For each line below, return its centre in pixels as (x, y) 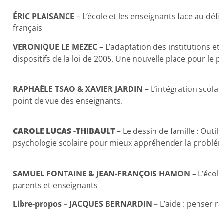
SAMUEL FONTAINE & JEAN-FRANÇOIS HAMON (101, 173)
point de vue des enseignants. (67, 101)
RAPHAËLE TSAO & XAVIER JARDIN (77, 89)
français (27, 28)
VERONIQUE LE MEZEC (55, 47)
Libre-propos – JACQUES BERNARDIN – (85, 204)
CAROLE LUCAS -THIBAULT (64, 131)
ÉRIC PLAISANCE (43, 16)
